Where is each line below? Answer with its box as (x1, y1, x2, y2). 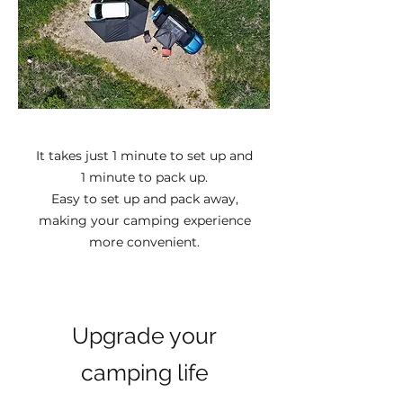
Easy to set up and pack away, (50, 191, 238, 207)
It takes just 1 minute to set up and (36, 148, 253, 164)
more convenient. (89, 234, 200, 250)
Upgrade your (72, 322, 217, 349)
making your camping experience (38, 212, 251, 228)
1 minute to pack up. (81, 169, 208, 185)
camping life (80, 359, 209, 386)
